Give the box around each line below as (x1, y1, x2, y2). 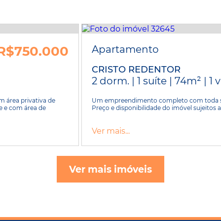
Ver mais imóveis (69, 163, 152, 175)
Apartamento (92, 43, 159, 55)
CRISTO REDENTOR (92, 64, 181, 75)
